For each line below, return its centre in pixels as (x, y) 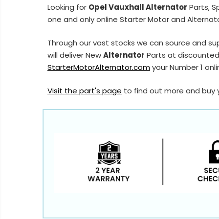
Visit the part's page (85, 90)
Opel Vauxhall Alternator (138, 7)
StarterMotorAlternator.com (99, 67)
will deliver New (75, 55)
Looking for (68, 7)
